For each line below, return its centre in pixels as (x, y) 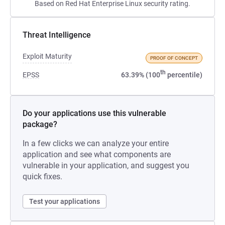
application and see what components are (97, 154)
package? (40, 124)
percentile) (184, 75)
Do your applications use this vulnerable (94, 113)
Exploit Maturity (47, 56)
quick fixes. (42, 177)
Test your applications (65, 201)
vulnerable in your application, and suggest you (106, 165)
